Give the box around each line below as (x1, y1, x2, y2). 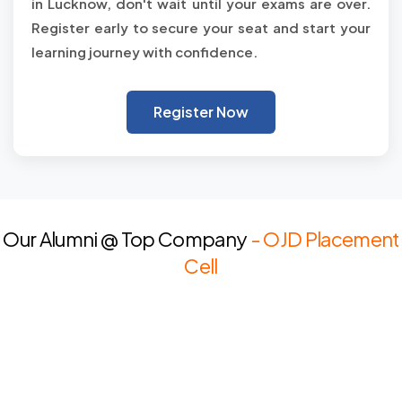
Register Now (153, 102, 249, 121)
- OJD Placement (249, 226, 399, 251)
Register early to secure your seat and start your (31, 19, 371, 36)
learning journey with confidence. (31, 43, 258, 60)
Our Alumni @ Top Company (3, 226, 248, 251)
